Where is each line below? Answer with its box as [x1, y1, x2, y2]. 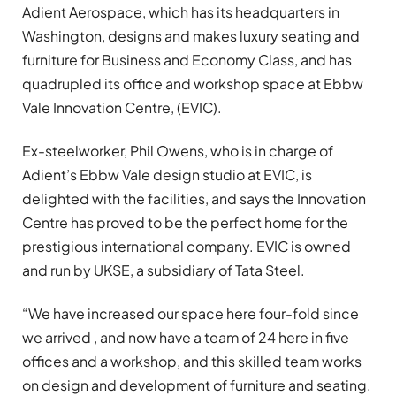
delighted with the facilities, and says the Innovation [22, 189, 366, 209]
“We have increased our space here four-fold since [22, 304, 359, 324]
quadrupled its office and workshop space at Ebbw [22, 73, 363, 93]
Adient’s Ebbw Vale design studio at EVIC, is [22, 165, 312, 185]
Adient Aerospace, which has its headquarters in [22, 2, 339, 21]
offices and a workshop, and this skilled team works [22, 352, 362, 371]
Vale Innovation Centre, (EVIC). [22, 97, 222, 117]
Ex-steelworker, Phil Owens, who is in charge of [22, 141, 333, 161]
